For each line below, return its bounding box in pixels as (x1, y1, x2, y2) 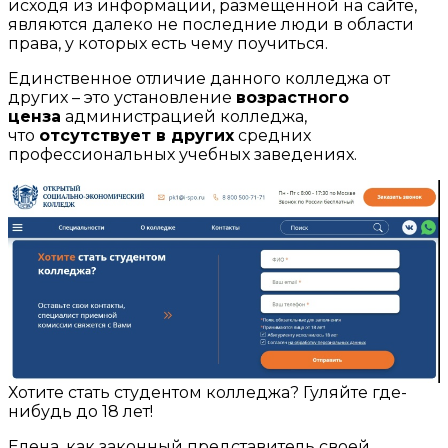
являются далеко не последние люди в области (8, 14, 414, 34)
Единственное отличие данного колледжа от (8, 68, 390, 88)
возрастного (236, 87, 349, 107)
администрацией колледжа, (61, 106, 307, 126)
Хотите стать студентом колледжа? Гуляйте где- (8, 382, 407, 402)
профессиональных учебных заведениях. (8, 144, 357, 164)
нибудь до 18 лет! (8, 401, 153, 421)
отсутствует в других (39, 125, 234, 145)
